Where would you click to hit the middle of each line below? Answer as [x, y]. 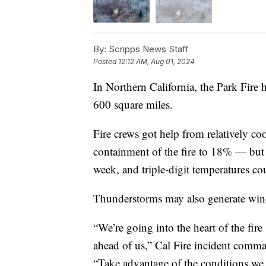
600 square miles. [133, 104]
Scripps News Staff [148, 49]
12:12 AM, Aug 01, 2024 [156, 61]
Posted [106, 61]
